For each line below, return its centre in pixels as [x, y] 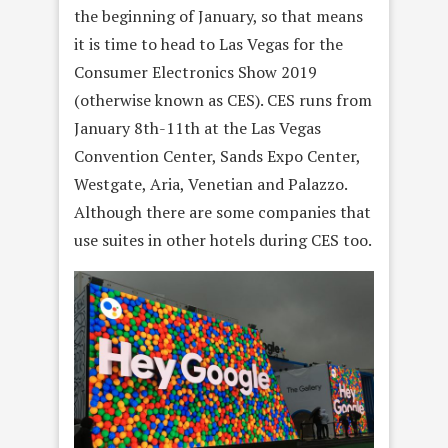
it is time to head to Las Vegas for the [208, 44]
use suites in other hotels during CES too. [223, 240]
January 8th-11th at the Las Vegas [197, 128]
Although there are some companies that [222, 212]
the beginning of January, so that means [218, 16]
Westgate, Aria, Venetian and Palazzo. [210, 184]
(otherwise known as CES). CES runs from [223, 100]
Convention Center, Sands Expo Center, [217, 156]
